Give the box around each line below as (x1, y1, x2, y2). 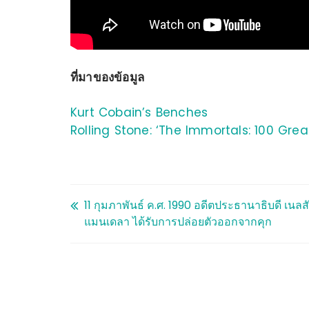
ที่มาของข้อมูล (70, 68, 144, 86)
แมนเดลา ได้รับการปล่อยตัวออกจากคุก (84, 213, 272, 230)
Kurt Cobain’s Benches (70, 103, 208, 121)
